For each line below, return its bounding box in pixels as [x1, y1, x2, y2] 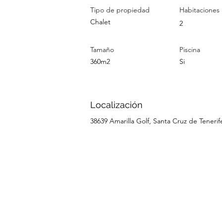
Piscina [179, 45, 200, 54]
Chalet [90, 17, 111, 26]
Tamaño [90, 45, 114, 54]
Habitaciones [179, 5, 220, 14]
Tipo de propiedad [90, 5, 150, 14]
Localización [90, 100, 143, 110]
